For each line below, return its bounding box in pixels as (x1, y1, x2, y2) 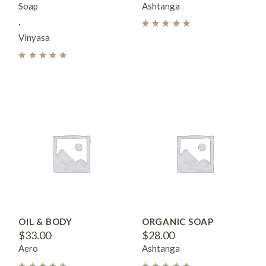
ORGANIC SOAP (141, 216, 214, 227)
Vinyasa (18, 32, 50, 43)
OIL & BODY (18, 216, 72, 227)
